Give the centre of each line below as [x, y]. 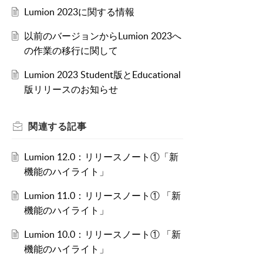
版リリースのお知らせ [71, 90]
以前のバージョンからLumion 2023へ [102, 36]
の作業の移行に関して [71, 51]
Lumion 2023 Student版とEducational [102, 75]
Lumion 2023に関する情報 [79, 12]
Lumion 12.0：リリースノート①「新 [101, 157]
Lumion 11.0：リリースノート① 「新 [102, 196]
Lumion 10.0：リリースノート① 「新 [102, 235]
